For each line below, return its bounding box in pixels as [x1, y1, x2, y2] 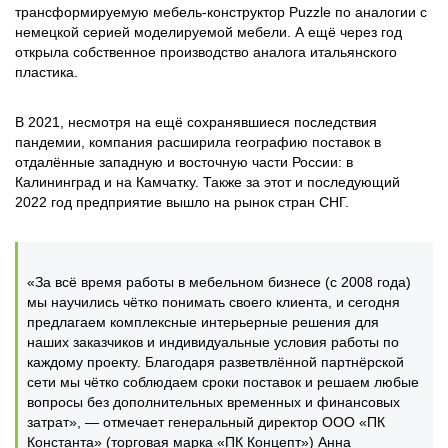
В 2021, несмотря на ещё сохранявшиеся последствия [15, 114, 377, 130]
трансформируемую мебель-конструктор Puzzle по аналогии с [15, 4, 427, 20]
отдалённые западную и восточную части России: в [15, 154, 353, 170]
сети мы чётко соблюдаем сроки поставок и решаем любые [27, 374, 419, 390]
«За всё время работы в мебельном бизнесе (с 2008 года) [27, 274, 411, 290]
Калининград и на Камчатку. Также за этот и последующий [15, 174, 400, 190]
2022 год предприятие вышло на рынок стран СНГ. [15, 194, 349, 210]
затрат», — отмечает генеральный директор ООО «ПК [27, 414, 385, 430]
